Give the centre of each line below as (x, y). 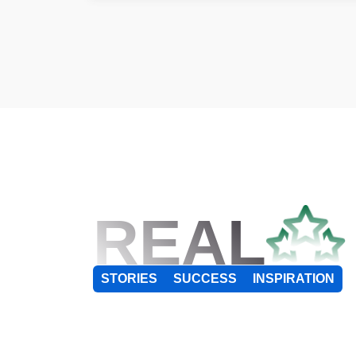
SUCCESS (205, 279)
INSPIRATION (294, 279)
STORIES (129, 279)
